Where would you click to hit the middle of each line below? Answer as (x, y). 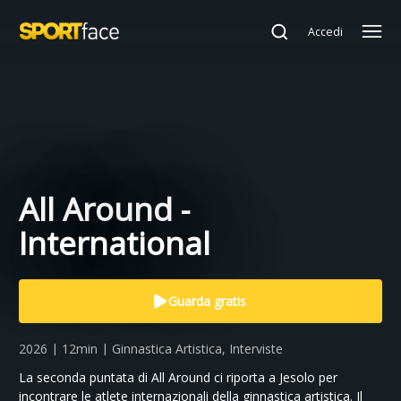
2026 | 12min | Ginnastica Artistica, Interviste (151, 349)
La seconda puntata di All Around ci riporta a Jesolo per (178, 378)
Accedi (326, 31)
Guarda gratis (207, 301)
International (115, 243)
